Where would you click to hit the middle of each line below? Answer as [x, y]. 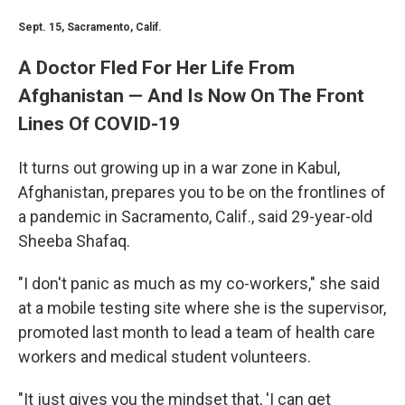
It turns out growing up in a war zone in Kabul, [179, 168]
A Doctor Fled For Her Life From [156, 67]
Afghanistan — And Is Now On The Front [191, 95]
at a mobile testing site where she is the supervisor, [202, 308]
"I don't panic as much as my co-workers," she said [199, 283]
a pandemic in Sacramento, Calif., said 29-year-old [195, 217]
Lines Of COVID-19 [99, 123]
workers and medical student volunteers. [165, 357]
